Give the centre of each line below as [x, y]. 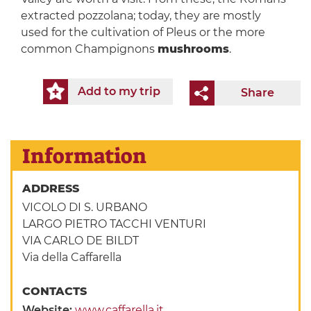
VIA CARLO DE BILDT [81, 241]
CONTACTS [57, 292]
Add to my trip [119, 92]
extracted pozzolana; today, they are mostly [141, 16]
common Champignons [89, 49]
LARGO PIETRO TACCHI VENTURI [115, 224]
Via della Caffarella [72, 258]
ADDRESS [53, 189]
